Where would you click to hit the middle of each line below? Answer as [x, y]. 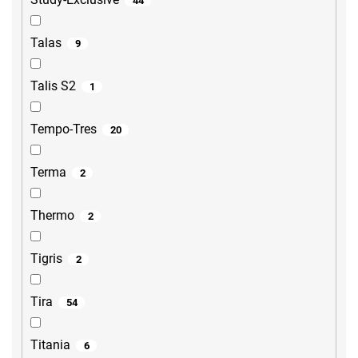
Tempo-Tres [64, 129]
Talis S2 [53, 86]
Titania [50, 345]
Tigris [46, 259]
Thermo [52, 216]
